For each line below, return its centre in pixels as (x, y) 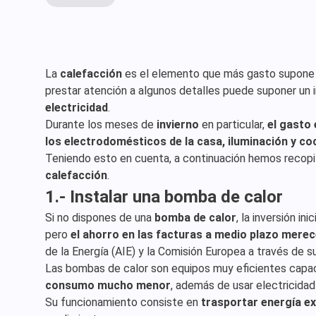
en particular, (235, 124)
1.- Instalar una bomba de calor (164, 197)
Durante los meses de (101, 124)
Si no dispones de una (100, 218)
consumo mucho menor (108, 285)
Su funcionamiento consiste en (123, 302)
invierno (179, 124)
